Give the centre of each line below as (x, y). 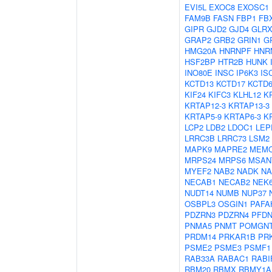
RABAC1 (233, 258)
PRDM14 (200, 236)
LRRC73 (232, 138)
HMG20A (201, 51)
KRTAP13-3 (249, 105)
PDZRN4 (233, 215)
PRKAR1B (237, 236)
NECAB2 (234, 182)
